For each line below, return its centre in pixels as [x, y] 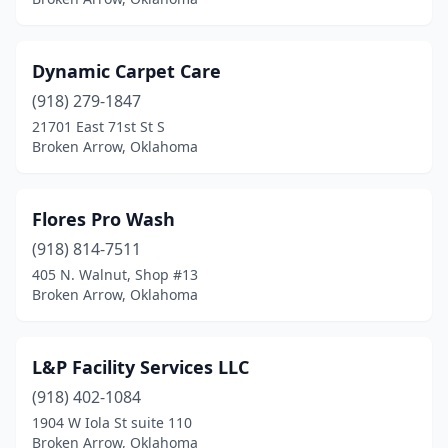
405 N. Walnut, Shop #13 [115, 274]
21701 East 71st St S [98, 126]
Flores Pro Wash [103, 219]
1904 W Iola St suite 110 [112, 422]
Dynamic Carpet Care [126, 71]
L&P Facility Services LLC [140, 367]
